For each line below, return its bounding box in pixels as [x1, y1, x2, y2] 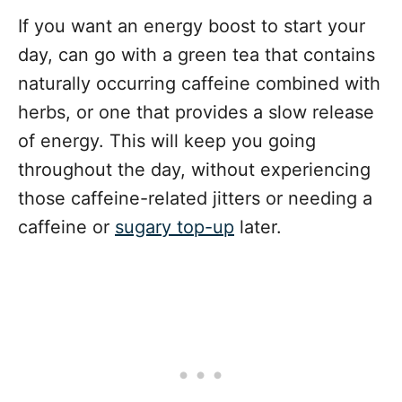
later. [234, 215, 287, 238]
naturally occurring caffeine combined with [18, 72, 380, 94]
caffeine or [18, 215, 115, 238]
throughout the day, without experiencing [18, 158, 371, 180]
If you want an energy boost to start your [18, 14, 365, 37]
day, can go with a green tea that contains [18, 43, 375, 66]
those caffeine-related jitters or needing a [18, 187, 372, 209]
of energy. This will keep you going [18, 129, 316, 152]
